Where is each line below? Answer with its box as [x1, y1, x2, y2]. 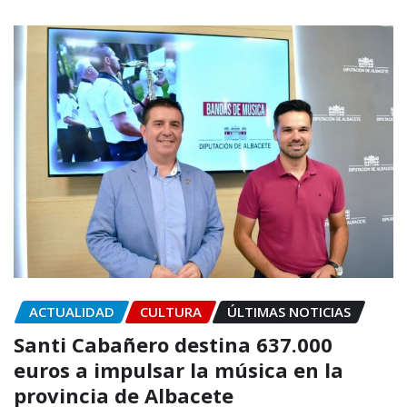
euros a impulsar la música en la [14, 356, 343, 384]
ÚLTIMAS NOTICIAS [227, 302, 351, 321]
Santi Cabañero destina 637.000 [14, 331, 333, 359]
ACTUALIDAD [29, 302, 114, 321]
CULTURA [140, 302, 202, 321]
